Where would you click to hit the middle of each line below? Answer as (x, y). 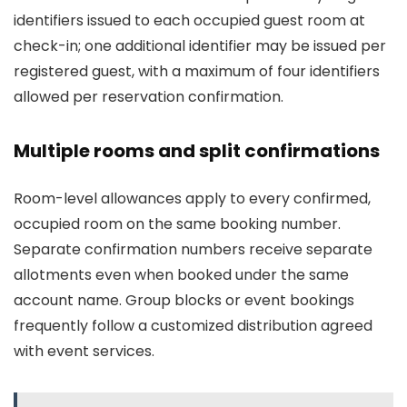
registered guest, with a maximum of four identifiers (197, 71)
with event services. (84, 351)
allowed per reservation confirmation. (149, 97)
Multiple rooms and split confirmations (197, 151)
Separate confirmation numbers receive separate (193, 249)
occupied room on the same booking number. (177, 224)
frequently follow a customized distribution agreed (193, 326)
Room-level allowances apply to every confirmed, (192, 199)
